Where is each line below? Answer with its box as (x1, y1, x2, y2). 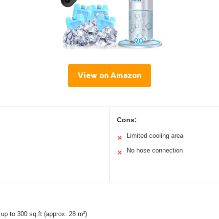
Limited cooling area (127, 132, 183, 140)
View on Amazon (78, 71, 141, 80)
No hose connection (127, 147, 183, 154)
